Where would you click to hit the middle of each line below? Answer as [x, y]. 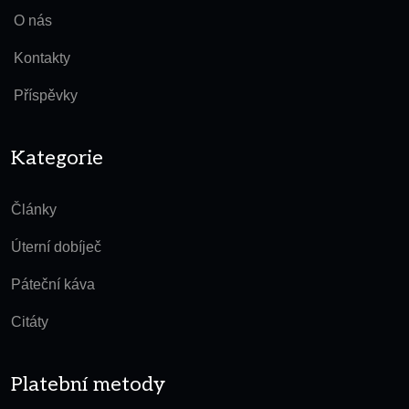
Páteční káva [53, 285]
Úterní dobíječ [56, 247]
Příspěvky [46, 96]
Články [34, 210]
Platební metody [88, 385]
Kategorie [57, 158]
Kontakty [42, 58]
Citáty [30, 322]
